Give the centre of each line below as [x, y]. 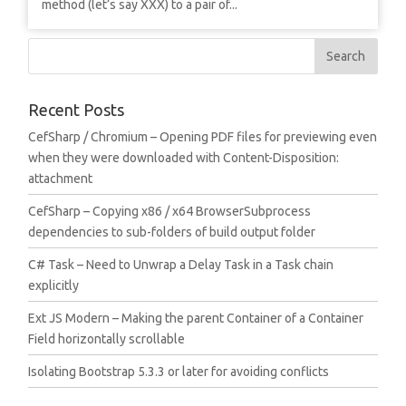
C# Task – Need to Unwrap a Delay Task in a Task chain [181, 265]
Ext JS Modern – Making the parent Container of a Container [196, 318]
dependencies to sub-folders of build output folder [172, 232]
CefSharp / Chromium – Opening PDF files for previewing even [203, 137]
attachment [61, 179]
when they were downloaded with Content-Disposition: [184, 158]
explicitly [54, 285]
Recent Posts [77, 110]
